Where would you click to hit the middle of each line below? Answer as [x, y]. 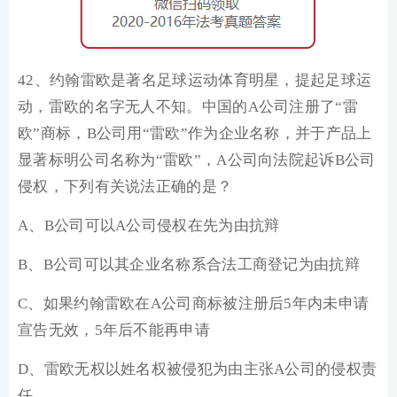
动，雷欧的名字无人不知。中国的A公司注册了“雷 [188, 107]
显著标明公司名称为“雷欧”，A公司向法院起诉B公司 [197, 160]
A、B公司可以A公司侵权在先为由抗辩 [149, 226]
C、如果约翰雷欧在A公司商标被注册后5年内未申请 [194, 304]
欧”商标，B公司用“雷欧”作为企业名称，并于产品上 [195, 133]
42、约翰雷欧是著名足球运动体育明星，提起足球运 [195, 80]
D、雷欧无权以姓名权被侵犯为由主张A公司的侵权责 [198, 369]
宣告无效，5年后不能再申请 [114, 330]
